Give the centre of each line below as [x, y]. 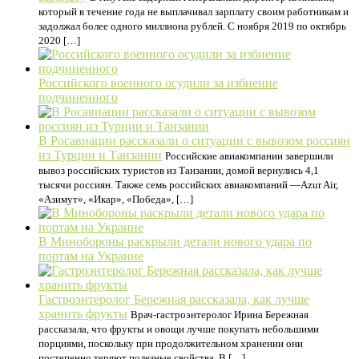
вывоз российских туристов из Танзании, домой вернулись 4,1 [179, 170]
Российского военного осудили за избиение [158, 83]
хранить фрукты [83, 313]
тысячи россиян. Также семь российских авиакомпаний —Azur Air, [188, 184]
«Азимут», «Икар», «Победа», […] [116, 199]
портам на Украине [91, 256]
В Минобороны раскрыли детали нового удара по [175, 241]
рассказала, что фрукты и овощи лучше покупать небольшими [179, 329]
